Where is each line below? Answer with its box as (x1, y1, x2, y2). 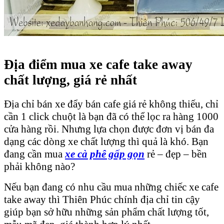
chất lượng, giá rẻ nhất (4, 72, 137, 87)
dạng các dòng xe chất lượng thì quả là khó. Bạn (4, 135, 208, 147)
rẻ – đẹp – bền (144, 147, 207, 160)
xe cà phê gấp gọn (65, 147, 144, 160)
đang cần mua (4, 147, 65, 160)
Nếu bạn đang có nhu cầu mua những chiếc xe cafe (4, 180, 218, 193)
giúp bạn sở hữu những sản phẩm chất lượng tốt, (4, 205, 209, 218)
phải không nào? (4, 160, 75, 172)
